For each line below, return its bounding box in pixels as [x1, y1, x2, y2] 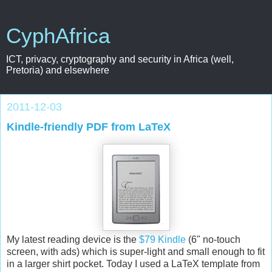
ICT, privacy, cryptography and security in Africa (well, [6, 54, 234, 64]
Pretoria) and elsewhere [6, 65, 109, 75]
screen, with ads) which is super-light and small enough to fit [7, 246, 265, 257]
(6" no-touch [186, 234, 240, 245]
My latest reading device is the [7, 234, 139, 245]
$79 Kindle [139, 234, 186, 245]
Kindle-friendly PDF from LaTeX [7, 121, 171, 133]
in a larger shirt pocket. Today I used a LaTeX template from [7, 258, 260, 269]
